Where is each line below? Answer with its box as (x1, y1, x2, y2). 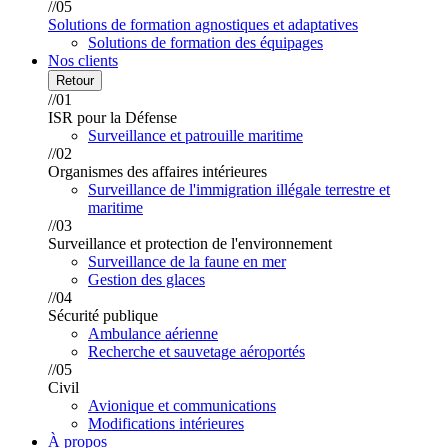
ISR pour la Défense (48, 109, 177, 127)
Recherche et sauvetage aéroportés (88, 343, 305, 361)
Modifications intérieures (88, 415, 244, 433)
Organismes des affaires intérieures (48, 163, 267, 181)
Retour (56, 73, 94, 89)
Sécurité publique (48, 307, 158, 325)
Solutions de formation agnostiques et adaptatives (48, 16, 358, 34)
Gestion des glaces (88, 271, 205, 289)
